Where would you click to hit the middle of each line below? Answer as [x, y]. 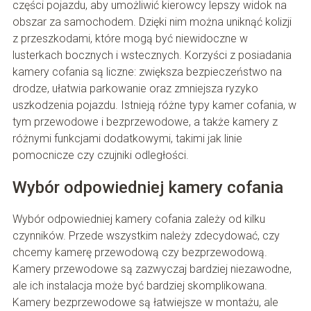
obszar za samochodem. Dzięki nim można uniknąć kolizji [152, 22]
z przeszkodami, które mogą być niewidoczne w [130, 39]
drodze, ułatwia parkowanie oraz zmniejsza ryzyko [135, 89]
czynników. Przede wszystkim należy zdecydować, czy [146, 236]
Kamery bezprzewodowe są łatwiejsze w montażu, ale [145, 303]
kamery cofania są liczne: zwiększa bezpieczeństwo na [147, 72]
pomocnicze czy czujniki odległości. [100, 155]
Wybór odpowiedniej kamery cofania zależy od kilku [138, 219]
